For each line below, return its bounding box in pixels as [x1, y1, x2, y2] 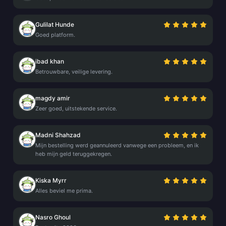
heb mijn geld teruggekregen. [35, 150, 112, 157]
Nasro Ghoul [35, 213, 71, 221]
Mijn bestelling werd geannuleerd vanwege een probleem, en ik [35, 142, 199, 149]
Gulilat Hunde [35, 21, 74, 28]
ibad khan [35, 58, 64, 65]
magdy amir [35, 94, 70, 102]
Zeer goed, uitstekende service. [35, 105, 117, 112]
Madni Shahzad [35, 131, 81, 139]
